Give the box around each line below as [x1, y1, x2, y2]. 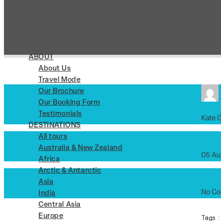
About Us [38, 65, 71, 73]
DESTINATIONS [29, 122, 81, 129]
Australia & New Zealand [38, 145, 123, 152]
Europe [38, 213, 64, 220]
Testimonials [38, 110, 82, 118]
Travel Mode [38, 76, 81, 84]
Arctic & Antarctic [38, 167, 102, 175]
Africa [38, 156, 60, 163]
